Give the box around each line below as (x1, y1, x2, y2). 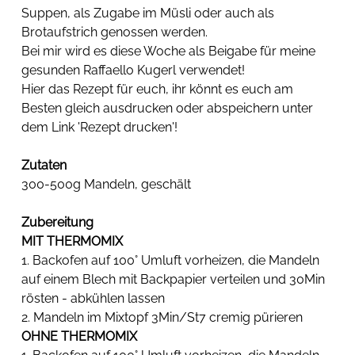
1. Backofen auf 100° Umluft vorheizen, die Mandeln (21, 253, 323, 269)
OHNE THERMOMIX (21, 329, 138, 345)
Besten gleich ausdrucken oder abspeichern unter (21, 101, 317, 116)
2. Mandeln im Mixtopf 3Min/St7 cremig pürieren (21, 310, 303, 326)
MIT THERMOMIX (21, 234, 124, 250)
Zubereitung (21, 215, 94, 231)
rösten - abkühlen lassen (21, 291, 166, 307)
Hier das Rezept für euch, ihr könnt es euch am (21, 82, 297, 97)
